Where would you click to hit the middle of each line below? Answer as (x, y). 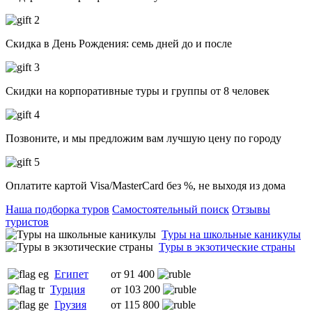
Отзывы (251, 210)
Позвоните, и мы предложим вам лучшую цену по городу (143, 139)
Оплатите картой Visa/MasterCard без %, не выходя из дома (146, 186)
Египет (71, 274)
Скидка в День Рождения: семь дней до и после (119, 44)
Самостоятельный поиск (171, 210)
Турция (68, 290)
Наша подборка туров (57, 210)
